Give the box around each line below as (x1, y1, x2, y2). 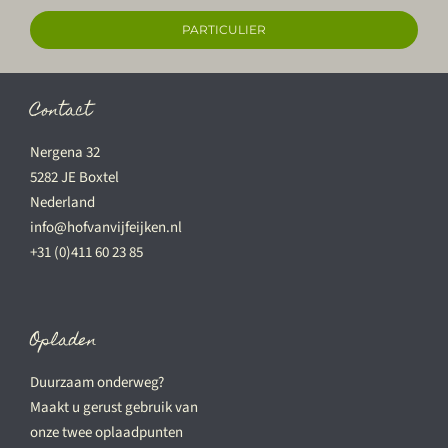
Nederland (29, 191, 95, 213)
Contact (29, 95, 92, 128)
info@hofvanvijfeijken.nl (29, 216, 182, 238)
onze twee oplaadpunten (29, 421, 183, 443)
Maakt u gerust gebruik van (29, 396, 198, 418)
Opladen (29, 325, 97, 358)
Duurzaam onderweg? (29, 371, 164, 393)
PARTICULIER (182, 21, 266, 37)
